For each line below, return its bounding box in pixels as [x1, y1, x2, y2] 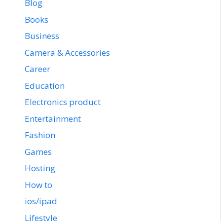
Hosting [25, 162, 55, 174]
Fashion [25, 129, 55, 141]
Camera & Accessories [25, 46, 110, 58]
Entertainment [25, 112, 81, 124]
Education [25, 79, 65, 91]
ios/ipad [25, 195, 57, 207]
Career [25, 63, 50, 75]
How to [25, 179, 52, 190]
